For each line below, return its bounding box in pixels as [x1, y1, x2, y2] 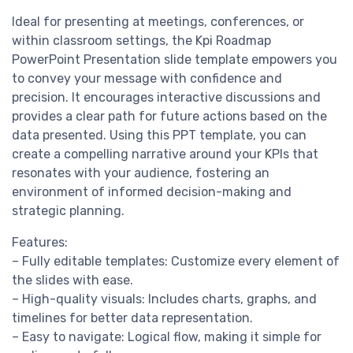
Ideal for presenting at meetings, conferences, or [12, 14, 304, 30]
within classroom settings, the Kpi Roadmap [12, 33, 271, 49]
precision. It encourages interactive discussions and [12, 90, 321, 106]
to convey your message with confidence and [12, 71, 282, 87]
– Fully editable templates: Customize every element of [12, 254, 340, 269]
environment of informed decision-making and [12, 184, 292, 200]
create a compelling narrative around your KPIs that [12, 147, 318, 162]
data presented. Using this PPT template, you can [12, 128, 307, 143]
